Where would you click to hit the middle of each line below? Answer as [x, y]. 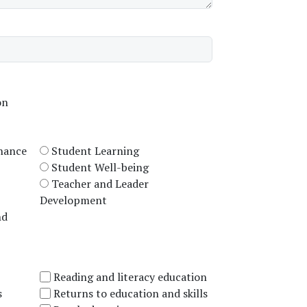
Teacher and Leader [100, 183]
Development [73, 200]
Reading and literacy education [130, 277]
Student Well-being [100, 167]
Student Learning [95, 150]
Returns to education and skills [130, 293]
